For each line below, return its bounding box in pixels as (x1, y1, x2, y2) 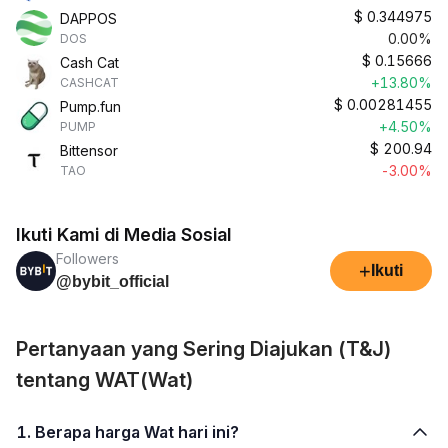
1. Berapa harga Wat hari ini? (35, 422, 239, 442)
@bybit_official (56, 273, 169, 290)
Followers (56, 250, 119, 267)
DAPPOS (60, 10, 117, 27)
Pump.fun (60, 98, 121, 115)
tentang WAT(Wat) (16, 368, 194, 392)
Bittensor (60, 142, 118, 159)
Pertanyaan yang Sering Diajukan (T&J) (16, 337, 392, 361)
